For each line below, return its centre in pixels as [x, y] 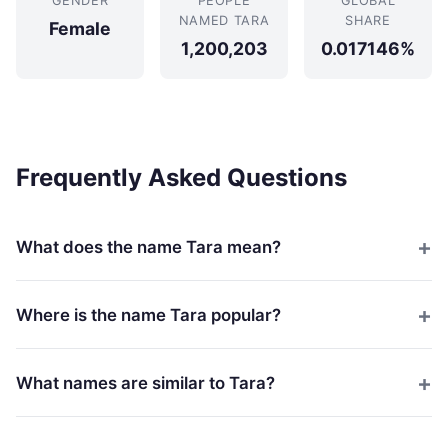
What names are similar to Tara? [145, 382]
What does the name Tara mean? [148, 246]
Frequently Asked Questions [181, 177]
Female [80, 28]
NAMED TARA [224, 20]
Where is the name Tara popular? [148, 314]
